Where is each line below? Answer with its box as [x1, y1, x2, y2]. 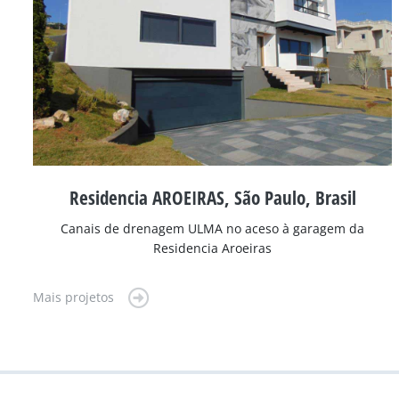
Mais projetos [33, 289, 114, 306]
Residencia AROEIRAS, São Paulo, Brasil [69, 185, 356, 211]
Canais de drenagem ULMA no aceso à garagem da [61, 220, 365, 238]
